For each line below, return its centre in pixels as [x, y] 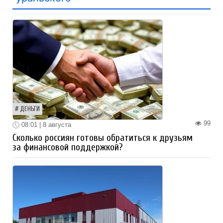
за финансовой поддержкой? [67, 148]
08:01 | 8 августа [45, 124]
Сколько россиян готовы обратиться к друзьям [103, 138]
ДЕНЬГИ [30, 109]
